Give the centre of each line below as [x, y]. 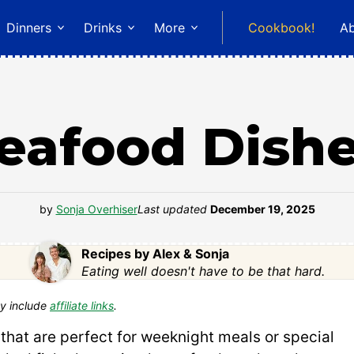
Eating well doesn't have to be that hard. [203, 271]
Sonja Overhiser [96, 209]
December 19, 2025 [262, 209]
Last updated [173, 209]
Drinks [103, 28]
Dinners [29, 28]
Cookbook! [281, 28]
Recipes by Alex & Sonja [155, 253]
